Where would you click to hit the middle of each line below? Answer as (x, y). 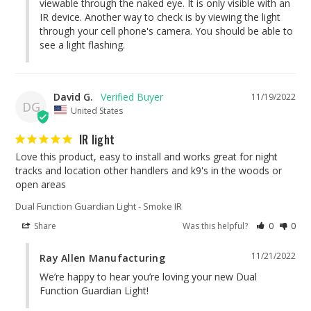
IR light (97, 139)
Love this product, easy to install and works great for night (146, 156)
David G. (73, 97)
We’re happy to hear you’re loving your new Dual (148, 276)
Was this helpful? (217, 226)
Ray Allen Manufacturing (102, 258)
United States (97, 110)
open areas (41, 184)
